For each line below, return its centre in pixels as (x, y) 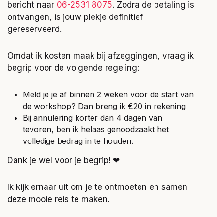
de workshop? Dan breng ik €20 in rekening (104, 106)
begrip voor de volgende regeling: (73, 68)
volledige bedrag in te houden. (78, 141)
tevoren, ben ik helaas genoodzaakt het (96, 129)
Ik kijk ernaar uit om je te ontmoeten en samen (97, 187)
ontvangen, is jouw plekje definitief (75, 17)
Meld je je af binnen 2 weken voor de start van (108, 94)
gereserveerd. (34, 29)
